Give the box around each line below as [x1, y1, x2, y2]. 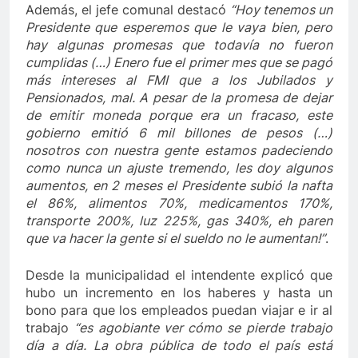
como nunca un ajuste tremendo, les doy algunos [26, 159, 332, 176]
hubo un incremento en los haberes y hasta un [26, 284, 332, 300]
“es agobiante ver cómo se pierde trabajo [74, 319, 333, 336]
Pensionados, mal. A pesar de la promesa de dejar [26, 89, 332, 105]
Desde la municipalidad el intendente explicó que [26, 266, 332, 283]
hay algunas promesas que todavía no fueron [26, 36, 332, 53]
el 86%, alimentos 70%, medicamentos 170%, [26, 194, 332, 211]
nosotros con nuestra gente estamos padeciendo [26, 141, 332, 158]
